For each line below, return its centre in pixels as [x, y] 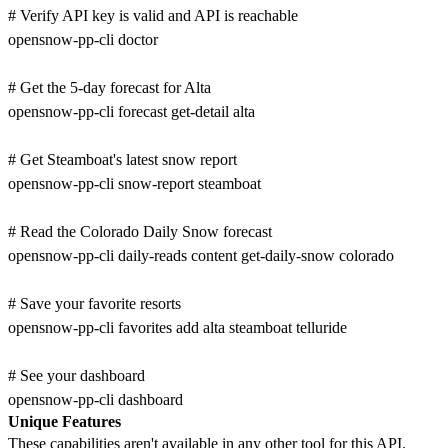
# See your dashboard [76, 375]
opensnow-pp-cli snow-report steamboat [134, 183]
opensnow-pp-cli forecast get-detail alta [131, 111]
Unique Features [64, 421]
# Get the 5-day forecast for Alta [109, 87]
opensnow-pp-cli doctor [83, 39]
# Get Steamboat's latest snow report [122, 159]
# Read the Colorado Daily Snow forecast [140, 231]
